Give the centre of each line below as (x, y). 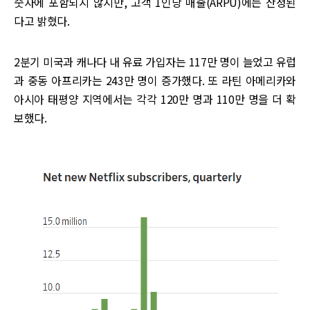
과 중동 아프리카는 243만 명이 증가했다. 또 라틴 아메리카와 (155, 80)
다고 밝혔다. (42, 20)
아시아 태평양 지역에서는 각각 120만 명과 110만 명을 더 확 (155, 99)
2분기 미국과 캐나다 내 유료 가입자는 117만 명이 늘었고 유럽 (155, 61)
